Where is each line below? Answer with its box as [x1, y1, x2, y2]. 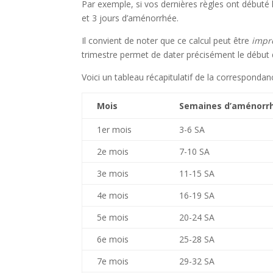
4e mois [97, 190, 129, 201]
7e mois [97, 255, 129, 267]
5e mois [97, 211, 129, 223]
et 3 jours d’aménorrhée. [82, 12, 179, 24]
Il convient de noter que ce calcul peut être [82, 35, 252, 46]
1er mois [97, 124, 132, 135]
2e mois [97, 146, 129, 157]
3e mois [97, 168, 129, 179]
